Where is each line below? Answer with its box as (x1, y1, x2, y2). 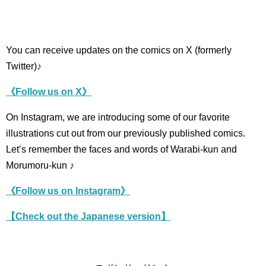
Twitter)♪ (6, 61, 42, 72)
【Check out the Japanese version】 (6, 211, 170, 222)
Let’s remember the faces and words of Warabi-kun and (6, 144, 237, 155)
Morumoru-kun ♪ (6, 160, 74, 171)
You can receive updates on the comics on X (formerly (6, 45, 232, 56)
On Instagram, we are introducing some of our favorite (6, 112, 230, 123)
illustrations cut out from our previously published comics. (6, 128, 245, 139)
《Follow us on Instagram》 (6, 186, 130, 197)
